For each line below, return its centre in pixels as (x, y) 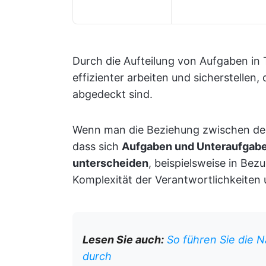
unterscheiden (110, 163)
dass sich (97, 146)
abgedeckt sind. (113, 94)
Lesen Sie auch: (123, 240)
